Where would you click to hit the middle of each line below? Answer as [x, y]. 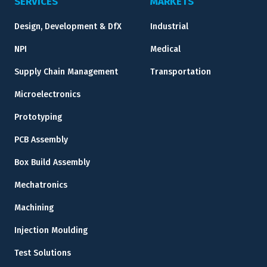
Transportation [181, 72]
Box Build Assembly [52, 163]
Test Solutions [43, 253]
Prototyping [38, 117]
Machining [34, 208]
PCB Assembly [41, 140]
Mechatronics [41, 185]
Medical [165, 49]
